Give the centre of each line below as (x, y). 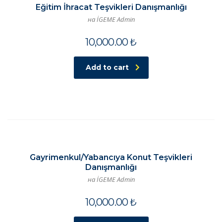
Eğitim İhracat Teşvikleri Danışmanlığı (111, 7)
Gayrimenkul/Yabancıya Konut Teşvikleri (111, 158)
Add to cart (107, 67)
